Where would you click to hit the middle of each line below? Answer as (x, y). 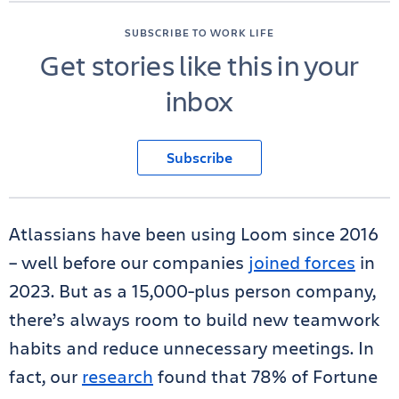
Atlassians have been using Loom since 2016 (194, 234)
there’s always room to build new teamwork (195, 319)
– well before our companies (129, 262)
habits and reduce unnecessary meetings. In (191, 348)
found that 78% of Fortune (265, 376)
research (118, 376)
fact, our (45, 376)
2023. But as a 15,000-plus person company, (192, 291)
